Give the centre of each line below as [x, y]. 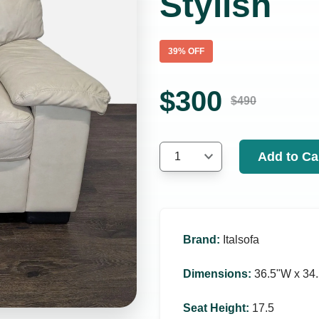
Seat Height [214, 308]
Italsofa [241, 240]
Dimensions [215, 274]
